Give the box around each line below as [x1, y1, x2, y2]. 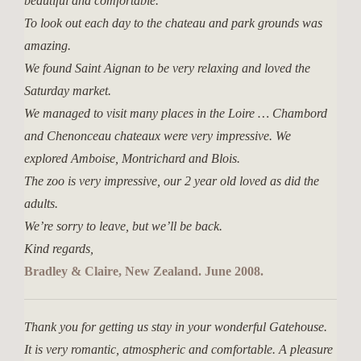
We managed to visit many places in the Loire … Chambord [24, 106, 327, 120]
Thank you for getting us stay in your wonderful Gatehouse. [24, 320, 327, 334]
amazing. [24, 39, 71, 52]
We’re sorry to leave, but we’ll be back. [24, 219, 222, 233]
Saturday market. [24, 84, 111, 98]
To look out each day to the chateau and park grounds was [24, 16, 322, 30]
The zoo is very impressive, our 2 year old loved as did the [24, 174, 319, 188]
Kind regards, [24, 242, 93, 255]
